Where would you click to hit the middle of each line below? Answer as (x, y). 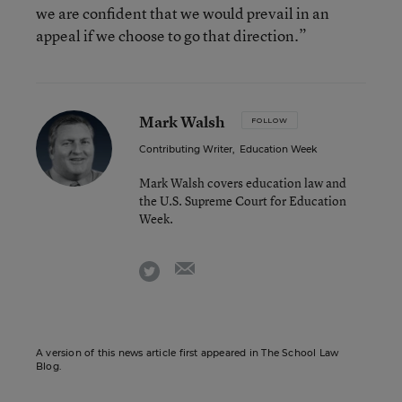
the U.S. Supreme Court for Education (243, 201)
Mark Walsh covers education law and (243, 183)
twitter (179, 267)
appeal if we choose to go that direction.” (171, 35)
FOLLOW (270, 120)
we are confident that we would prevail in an (183, 13)
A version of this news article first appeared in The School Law (188, 353)
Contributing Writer (186, 149)
